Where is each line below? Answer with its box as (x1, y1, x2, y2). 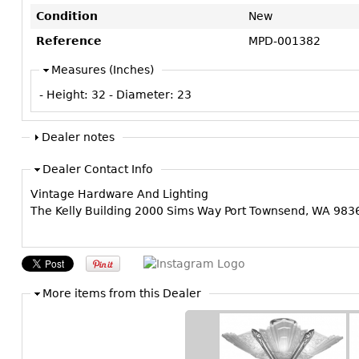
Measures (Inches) (51, 63, 154, 76)
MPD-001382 (248, 34, 321, 47)
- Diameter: (109, 88, 177, 101)
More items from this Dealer (42, 287, 201, 301)
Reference (36, 34, 102, 47)
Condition (36, 10, 98, 22)
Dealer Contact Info (42, 163, 153, 176)
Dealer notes (42, 131, 115, 143)
